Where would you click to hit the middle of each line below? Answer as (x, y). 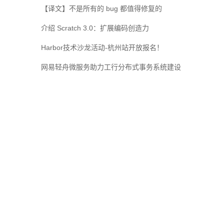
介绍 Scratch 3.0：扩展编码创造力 (95, 28)
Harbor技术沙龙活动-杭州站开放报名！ (102, 47)
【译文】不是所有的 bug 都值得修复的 (101, 8)
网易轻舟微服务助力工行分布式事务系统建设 (111, 67)
